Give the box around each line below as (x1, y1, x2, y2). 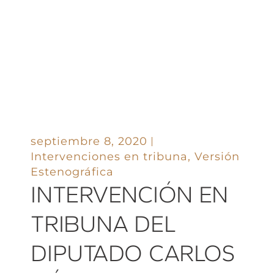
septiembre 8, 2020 (31, 134, 148, 148)
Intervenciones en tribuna (31, 149, 188, 163)
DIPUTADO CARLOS (31, 239, 236, 267)
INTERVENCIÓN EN (31, 180, 229, 209)
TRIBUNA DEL (31, 209, 176, 238)
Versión (194, 149, 240, 163)
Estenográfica (31, 165, 114, 179)
